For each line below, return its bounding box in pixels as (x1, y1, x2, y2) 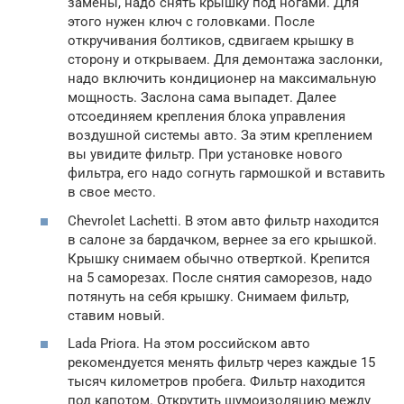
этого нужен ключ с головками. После (68, 14, 315, 31)
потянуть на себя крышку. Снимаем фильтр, (68, 288, 349, 305)
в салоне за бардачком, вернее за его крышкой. (68, 231, 377, 248)
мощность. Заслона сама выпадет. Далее (68, 89, 336, 106)
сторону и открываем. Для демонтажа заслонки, (68, 51, 382, 69)
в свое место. (68, 184, 156, 201)
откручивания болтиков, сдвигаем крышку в (68, 32, 354, 50)
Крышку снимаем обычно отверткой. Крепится (68, 250, 370, 267)
